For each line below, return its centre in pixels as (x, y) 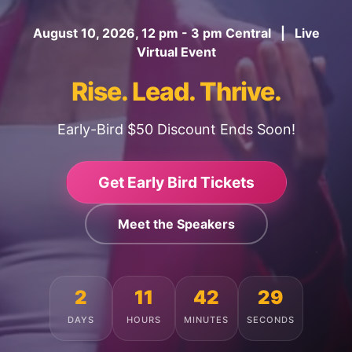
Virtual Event (176, 52)
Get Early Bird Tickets (176, 182)
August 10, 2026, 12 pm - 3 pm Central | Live (176, 33)
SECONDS (270, 320)
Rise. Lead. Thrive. (176, 92)
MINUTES (206, 320)
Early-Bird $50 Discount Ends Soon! (176, 129)
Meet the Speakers (176, 224)
